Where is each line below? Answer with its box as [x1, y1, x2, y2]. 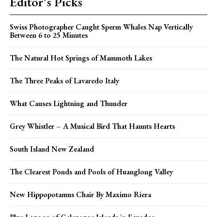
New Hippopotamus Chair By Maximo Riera [10, 189, 151, 200]
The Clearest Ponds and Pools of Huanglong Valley [10, 167, 173, 177]
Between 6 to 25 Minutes [10, 30, 88, 41]
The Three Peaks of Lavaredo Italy [10, 76, 119, 86]
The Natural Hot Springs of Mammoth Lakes [10, 53, 152, 63]
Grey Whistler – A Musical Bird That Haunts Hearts [10, 121, 175, 132]
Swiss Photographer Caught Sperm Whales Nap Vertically [10, 22, 193, 32]
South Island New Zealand [10, 144, 94, 155]
